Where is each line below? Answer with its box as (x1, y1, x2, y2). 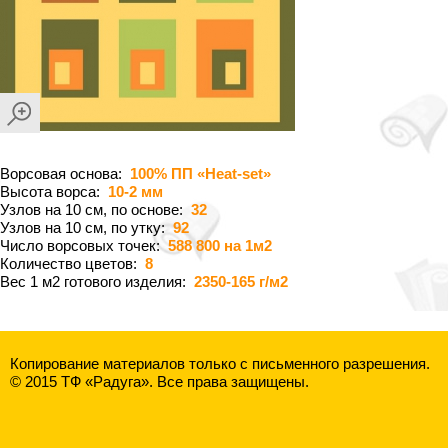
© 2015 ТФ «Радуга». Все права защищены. (10, 373, 309, 390)
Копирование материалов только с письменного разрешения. (10, 355, 430, 372)
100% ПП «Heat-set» (130, 165, 271, 182)
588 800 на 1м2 (168, 237, 272, 254)
